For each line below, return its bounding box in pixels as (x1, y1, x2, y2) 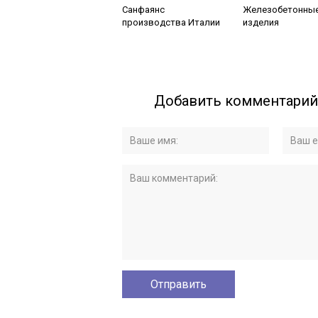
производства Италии (122, 17, 220, 28)
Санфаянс (122, 4, 165, 15)
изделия (243, 17, 279, 28)
